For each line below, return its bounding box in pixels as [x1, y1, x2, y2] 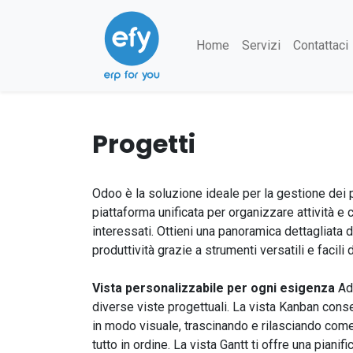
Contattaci [293, 38, 348, 53]
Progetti [92, 126, 195, 162]
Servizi [242, 38, 281, 53]
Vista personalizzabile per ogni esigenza [92, 281, 338, 295]
